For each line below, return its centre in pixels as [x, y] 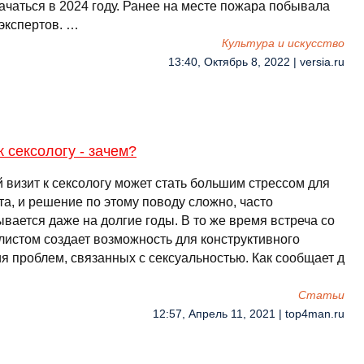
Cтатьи [321, 295]
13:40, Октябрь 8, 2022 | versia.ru [256, 62]
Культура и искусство [283, 43]
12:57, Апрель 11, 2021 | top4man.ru [249, 314]
